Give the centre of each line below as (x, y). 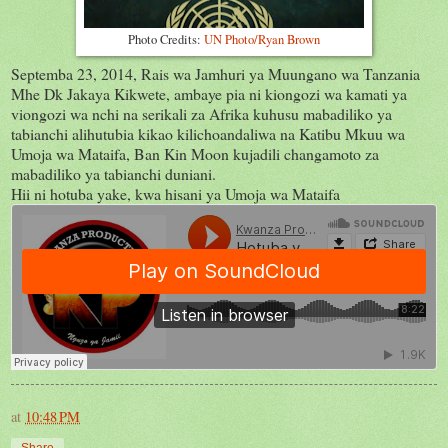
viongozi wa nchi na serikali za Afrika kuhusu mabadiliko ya (201, 113)
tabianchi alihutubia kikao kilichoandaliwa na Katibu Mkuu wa (208, 133)
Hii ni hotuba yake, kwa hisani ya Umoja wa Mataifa (175, 193)
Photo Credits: (166, 40)
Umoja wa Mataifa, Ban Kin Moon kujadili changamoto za (195, 153)
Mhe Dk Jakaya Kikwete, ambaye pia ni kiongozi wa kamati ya (209, 93)
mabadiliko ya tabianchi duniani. (116, 173)
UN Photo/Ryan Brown (262, 40)
